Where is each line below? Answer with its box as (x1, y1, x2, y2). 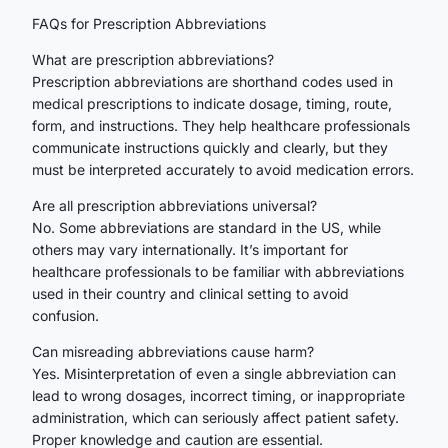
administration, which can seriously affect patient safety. (32, 408, 399, 426)
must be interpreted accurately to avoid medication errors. (32, 160, 414, 178)
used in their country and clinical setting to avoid (32, 284, 349, 302)
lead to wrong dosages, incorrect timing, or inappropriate (32, 386, 405, 404)
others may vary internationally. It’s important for (32, 240, 348, 258)
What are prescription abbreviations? (32, 50, 274, 68)
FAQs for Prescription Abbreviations (32, 14, 266, 32)
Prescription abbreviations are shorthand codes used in (32, 72, 393, 90)
